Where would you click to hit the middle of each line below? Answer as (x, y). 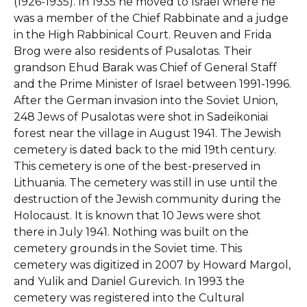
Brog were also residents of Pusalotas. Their (133, 51)
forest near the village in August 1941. (115, 133)
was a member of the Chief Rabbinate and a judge (151, 18)
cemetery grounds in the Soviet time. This (128, 248)
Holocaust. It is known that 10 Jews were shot (137, 216)
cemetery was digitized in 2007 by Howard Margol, (152, 265)
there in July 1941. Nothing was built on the (131, 232)
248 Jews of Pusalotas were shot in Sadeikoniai (141, 117)
